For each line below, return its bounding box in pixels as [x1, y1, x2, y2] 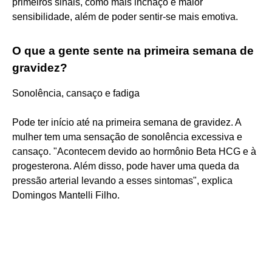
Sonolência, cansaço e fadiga [12, 87, 140, 98]
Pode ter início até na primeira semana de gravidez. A [12, 117, 241, 127]
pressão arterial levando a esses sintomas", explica [12, 175, 233, 186]
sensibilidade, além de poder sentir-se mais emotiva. [12, 11, 238, 22]
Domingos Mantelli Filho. [12, 189, 120, 200]
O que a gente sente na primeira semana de [12, 44, 254, 57]
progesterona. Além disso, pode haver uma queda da [12, 160, 239, 171]
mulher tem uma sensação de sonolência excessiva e [12, 131, 242, 142]
